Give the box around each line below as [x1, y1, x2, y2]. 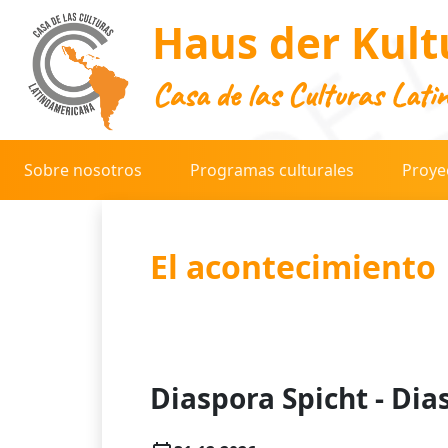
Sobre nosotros [24, 159, 142, 181]
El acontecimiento [150, 245, 436, 288]
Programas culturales [190, 159, 354, 181]
